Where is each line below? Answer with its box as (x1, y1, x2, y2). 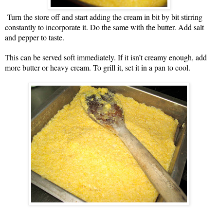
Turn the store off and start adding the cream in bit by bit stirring (7, 11, 202, 22)
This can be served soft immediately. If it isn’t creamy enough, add (5, 52, 207, 62)
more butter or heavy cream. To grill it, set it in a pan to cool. (5, 62, 190, 73)
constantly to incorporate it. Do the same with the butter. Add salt (5, 21, 204, 32)
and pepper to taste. (5, 32, 64, 42)
